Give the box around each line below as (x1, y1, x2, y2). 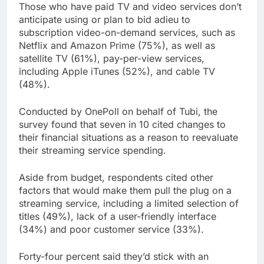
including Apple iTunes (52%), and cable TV (19, 65, 215, 77)
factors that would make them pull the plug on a (19, 184, 232, 196)
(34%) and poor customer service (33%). (19, 223, 204, 235)
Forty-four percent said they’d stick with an (19, 250, 209, 262)
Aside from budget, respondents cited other (19, 171, 213, 183)
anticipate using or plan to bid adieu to (19, 13, 190, 25)
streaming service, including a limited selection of (19, 197, 239, 209)
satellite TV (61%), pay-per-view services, (19, 52, 204, 64)
